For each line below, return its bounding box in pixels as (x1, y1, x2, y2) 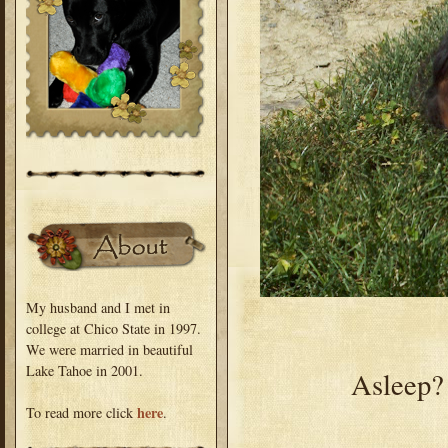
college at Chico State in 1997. (26, 318, 201, 338)
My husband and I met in (26, 297, 170, 317)
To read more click (26, 402, 137, 422)
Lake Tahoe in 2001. (26, 360, 143, 380)
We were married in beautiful (26, 339, 193, 359)
